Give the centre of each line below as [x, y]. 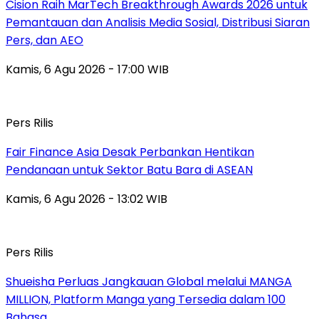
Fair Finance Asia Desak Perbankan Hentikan [130, 152]
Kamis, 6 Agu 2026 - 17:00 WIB [87, 70]
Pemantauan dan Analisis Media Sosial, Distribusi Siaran [158, 23]
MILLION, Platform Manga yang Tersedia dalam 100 [146, 300]
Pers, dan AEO [45, 41]
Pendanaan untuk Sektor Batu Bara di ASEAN [129, 170]
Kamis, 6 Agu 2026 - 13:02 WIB [87, 199]
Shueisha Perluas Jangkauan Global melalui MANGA [149, 282]
